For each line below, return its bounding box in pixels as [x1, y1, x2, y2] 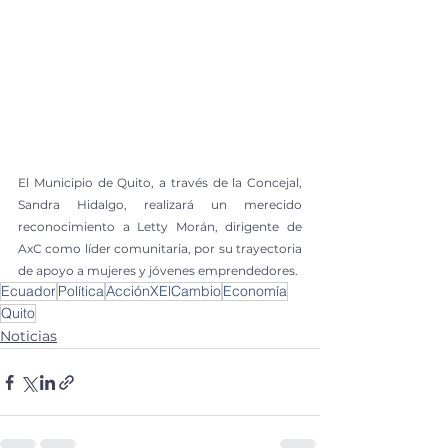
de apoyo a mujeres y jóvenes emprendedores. [18, 263, 298, 279]
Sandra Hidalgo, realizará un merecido [18, 197, 302, 213]
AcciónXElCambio [106, 282, 221, 301]
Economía [223, 282, 287, 301]
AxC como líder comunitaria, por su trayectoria [18, 241, 302, 257]
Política [58, 282, 104, 301]
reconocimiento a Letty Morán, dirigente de [18, 219, 302, 235]
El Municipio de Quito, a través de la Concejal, [18, 175, 302, 191]
